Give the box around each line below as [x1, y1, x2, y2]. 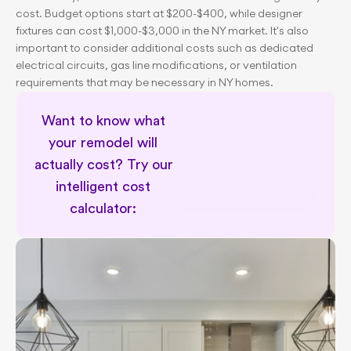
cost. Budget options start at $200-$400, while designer [16, 6, 302, 20]
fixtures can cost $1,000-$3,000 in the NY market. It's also [16, 24, 309, 38]
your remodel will [49, 136, 157, 150]
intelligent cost [56, 179, 150, 194]
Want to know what [41, 114, 165, 128]
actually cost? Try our [34, 157, 173, 172]
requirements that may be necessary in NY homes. [16, 75, 273, 89]
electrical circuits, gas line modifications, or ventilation [16, 58, 297, 72]
